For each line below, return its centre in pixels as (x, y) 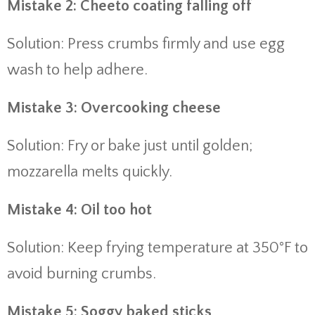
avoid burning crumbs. (82, 274)
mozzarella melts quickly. (90, 172)
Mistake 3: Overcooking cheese (116, 108)
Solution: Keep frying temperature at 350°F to (157, 248)
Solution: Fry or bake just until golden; (130, 146)
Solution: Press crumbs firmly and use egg (146, 44)
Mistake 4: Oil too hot (81, 210)
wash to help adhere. (77, 70)
